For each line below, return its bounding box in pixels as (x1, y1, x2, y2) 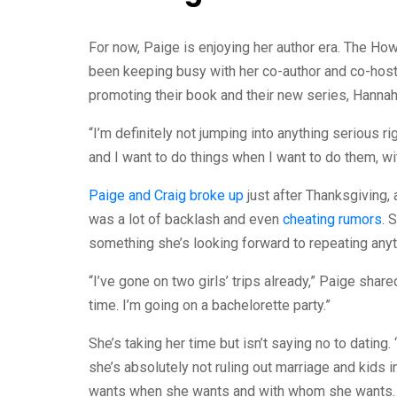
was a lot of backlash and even (89, 211, 283, 228)
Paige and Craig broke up (89, 187, 244, 204)
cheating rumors (283, 211, 382, 228)
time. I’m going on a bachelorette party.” (89, 297, 331, 314)
